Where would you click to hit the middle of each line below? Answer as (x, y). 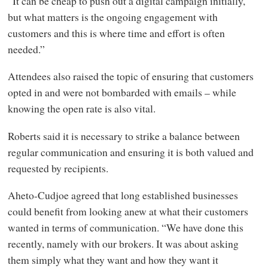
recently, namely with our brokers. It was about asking (123, 244)
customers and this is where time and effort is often (116, 33)
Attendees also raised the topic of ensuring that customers (130, 76)
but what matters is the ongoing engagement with (112, 16)
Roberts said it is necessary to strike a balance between (124, 135)
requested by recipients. (58, 168)
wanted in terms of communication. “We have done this (125, 228)
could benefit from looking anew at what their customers (128, 211)
